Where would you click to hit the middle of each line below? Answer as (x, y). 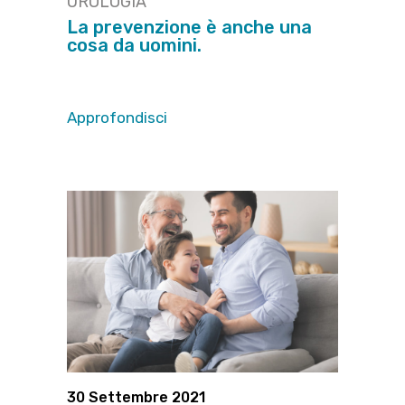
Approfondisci (117, 118)
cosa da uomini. (134, 46)
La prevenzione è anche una (189, 28)
